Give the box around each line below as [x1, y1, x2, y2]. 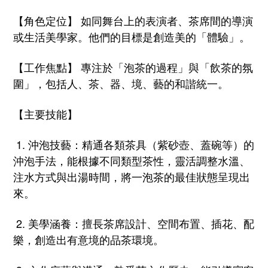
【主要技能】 [13, 105, 78, 121]
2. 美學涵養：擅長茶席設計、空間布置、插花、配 [13, 215, 254, 231]
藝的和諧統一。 [153, 75, 229, 91]
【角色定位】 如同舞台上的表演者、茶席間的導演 [13, 12, 253, 28]
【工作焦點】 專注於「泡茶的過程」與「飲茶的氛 [13, 59, 253, 75]
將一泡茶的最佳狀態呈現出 [121, 168, 250, 184]
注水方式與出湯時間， [13, 168, 121, 184]
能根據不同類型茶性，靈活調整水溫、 [67, 152, 250, 168]
